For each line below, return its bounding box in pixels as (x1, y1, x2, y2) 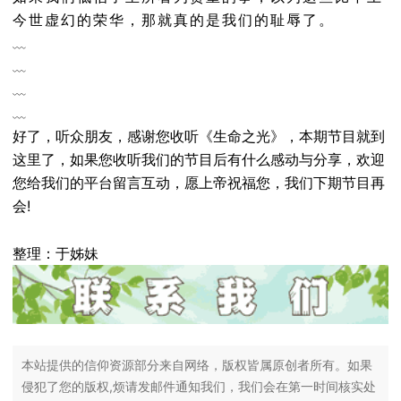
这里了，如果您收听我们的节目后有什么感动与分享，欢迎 (13, 150, 385, 168)
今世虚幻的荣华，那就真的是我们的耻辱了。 (13, 11, 335, 29)
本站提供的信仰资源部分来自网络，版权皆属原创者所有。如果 (21, 356, 372, 372)
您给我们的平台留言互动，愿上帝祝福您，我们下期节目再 (13, 174, 385, 192)
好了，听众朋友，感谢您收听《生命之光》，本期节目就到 (13, 127, 385, 145)
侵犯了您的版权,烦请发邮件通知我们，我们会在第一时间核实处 (21, 378, 376, 394)
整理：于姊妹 (13, 244, 98, 262)
